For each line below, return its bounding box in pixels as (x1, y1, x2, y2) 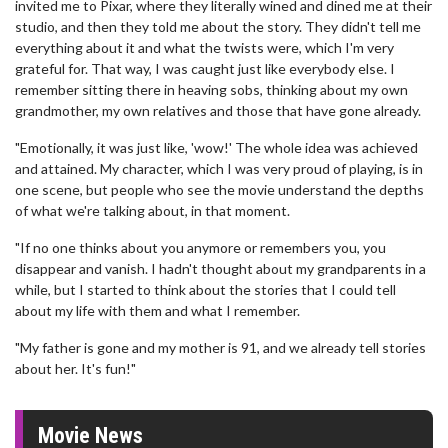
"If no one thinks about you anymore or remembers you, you (15, 239, 386, 256)
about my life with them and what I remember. (15, 302, 300, 319)
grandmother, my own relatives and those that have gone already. (15, 102, 421, 119)
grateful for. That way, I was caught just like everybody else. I (15, 60, 395, 77)
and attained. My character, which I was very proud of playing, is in (15, 160, 423, 177)
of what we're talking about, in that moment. (15, 202, 290, 219)
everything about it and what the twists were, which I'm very (15, 39, 394, 56)
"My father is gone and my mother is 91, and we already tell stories (15, 339, 426, 356)
